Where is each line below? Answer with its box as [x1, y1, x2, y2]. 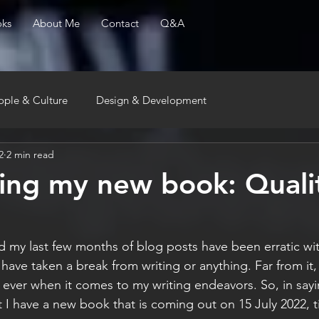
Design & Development [96, 93, 206, 107]
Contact [101, 16, 139, 30]
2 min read [6, 147, 54, 161]
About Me [33, 16, 80, 30]
